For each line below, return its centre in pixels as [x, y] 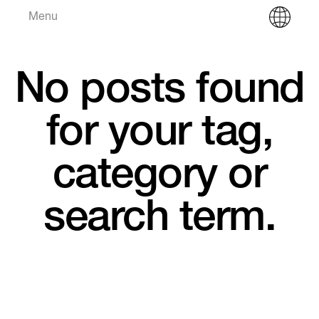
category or [159, 178]
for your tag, [159, 135]
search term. [159, 221]
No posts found [159, 93]
